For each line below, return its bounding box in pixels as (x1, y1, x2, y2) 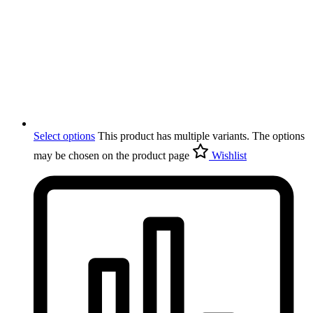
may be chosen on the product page (34, 150, 189, 161)
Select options (34, 130, 95, 142)
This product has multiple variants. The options (95, 130, 305, 142)
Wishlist (212, 150, 247, 161)
